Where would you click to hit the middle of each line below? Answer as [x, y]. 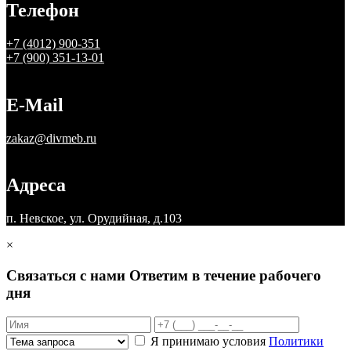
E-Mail [35, 105]
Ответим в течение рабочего [225, 276]
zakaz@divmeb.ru [51, 138]
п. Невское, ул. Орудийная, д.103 [94, 219]
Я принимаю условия [210, 341]
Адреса [36, 185]
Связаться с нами [66, 276]
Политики [296, 341]
